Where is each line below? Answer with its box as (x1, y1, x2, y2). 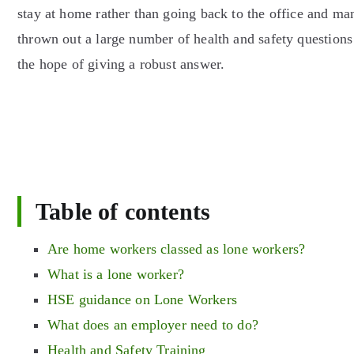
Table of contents (36, 198, 211, 224)
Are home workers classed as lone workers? (47, 241, 306, 257)
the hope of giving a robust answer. (17, 55, 225, 72)
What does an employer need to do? (47, 317, 258, 333)
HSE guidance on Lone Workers (47, 292, 238, 307)
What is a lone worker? (47, 266, 184, 282)
